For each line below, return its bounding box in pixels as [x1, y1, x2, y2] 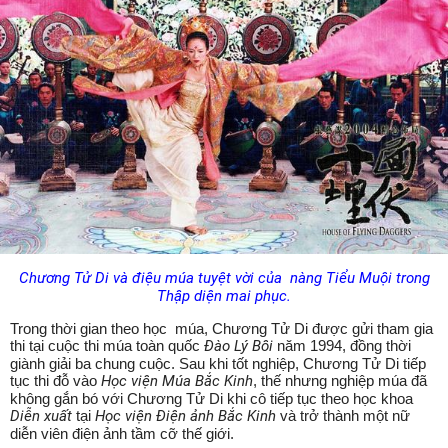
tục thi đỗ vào [10, 371, 101, 389]
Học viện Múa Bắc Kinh [101, 371, 253, 390]
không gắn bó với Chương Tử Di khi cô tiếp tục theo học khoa [10, 389, 413, 407]
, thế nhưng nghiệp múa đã [253, 371, 427, 389]
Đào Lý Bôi [204, 336, 277, 355]
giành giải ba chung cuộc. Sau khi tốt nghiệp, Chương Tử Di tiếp [10, 354, 426, 372]
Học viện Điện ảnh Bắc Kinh [95, 406, 280, 425]
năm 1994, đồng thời [277, 336, 411, 354]
